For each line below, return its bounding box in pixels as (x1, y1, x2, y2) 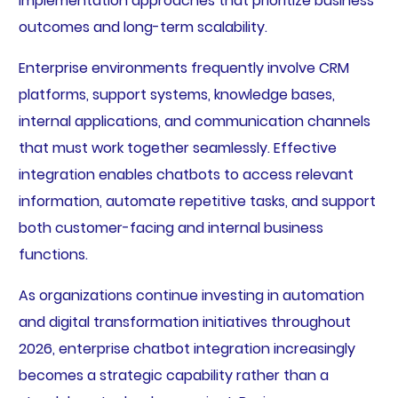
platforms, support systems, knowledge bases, (18, 84, 335, 105)
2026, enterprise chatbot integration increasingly (18, 338, 355, 359)
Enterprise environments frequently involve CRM (18, 57, 349, 78)
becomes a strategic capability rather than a (18, 364, 329, 386)
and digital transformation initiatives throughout (18, 311, 351, 332)
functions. (18, 243, 88, 265)
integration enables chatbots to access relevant (18, 163, 354, 185)
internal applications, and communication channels (18, 110, 370, 131)
